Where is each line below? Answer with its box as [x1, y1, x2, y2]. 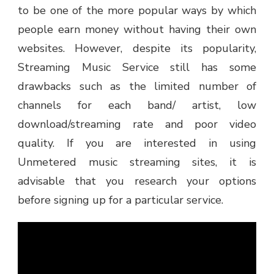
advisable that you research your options [18, 173, 256, 188]
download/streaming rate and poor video [18, 116, 256, 131]
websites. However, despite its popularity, [18, 40, 256, 56]
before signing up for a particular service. [18, 192, 223, 207]
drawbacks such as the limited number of [18, 78, 256, 94]
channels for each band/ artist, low [18, 97, 256, 113]
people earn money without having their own [18, 21, 256, 37]
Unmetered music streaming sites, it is [18, 154, 256, 169]
